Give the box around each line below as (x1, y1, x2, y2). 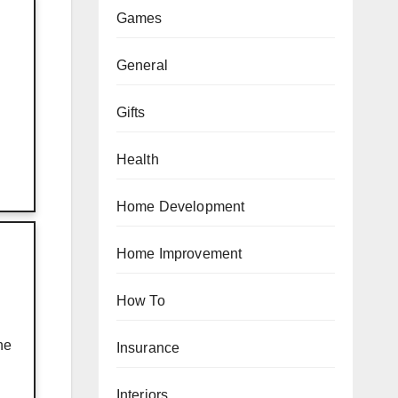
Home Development (115, 198, 245, 214)
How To (115, 292, 165, 308)
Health (115, 151, 159, 167)
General (115, 57, 168, 73)
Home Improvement (115, 245, 243, 261)
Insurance (115, 339, 180, 355)
